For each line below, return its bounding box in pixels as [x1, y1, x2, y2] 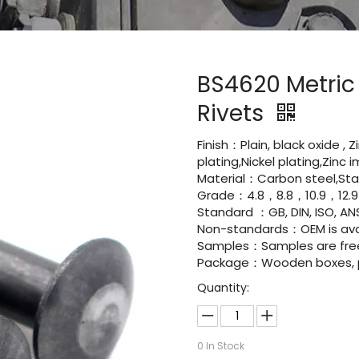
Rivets [197, 98, 270, 129]
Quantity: [197, 280, 250, 296]
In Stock [204, 339, 245, 353]
